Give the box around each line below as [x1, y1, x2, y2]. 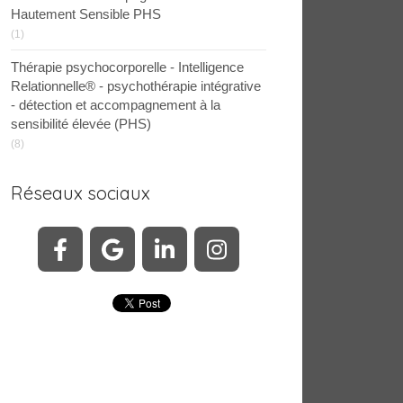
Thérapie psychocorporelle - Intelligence [11, 59, 244, 75]
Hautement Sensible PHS [11, 6, 161, 22]
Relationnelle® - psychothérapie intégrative [11, 78, 261, 94]
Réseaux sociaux [11, 182, 150, 204]
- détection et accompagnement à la [11, 97, 220, 112]
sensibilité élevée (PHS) [11, 116, 151, 131]
